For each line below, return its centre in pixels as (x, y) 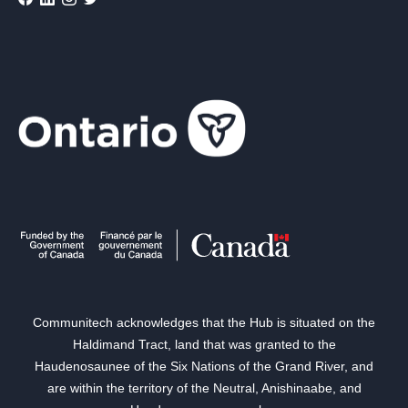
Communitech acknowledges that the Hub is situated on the (204, 323)
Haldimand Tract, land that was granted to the (204, 345)
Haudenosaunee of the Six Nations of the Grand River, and (204, 367)
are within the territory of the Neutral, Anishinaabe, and (204, 388)
